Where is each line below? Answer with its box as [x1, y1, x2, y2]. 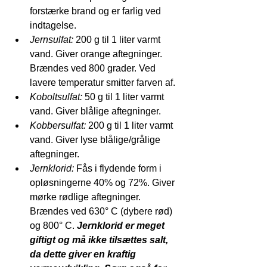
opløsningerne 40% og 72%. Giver [30, 177, 177, 188]
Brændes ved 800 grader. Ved [30, 63, 158, 73]
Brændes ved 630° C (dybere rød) [30, 206, 175, 216]
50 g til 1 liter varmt [85, 91, 166, 102]
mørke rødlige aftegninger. [30, 191, 143, 202]
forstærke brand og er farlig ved [30, 5, 163, 16]
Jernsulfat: [30, 34, 76, 45]
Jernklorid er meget [77, 220, 167, 231]
